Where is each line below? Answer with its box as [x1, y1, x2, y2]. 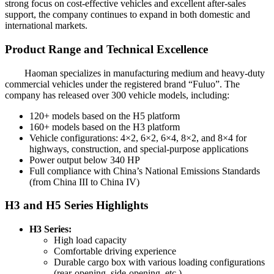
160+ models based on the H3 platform [29, 121, 180, 132]
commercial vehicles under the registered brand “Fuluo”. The [5, 78, 240, 89]
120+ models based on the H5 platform [29, 110, 180, 121]
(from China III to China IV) [29, 176, 139, 187]
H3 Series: [29, 224, 72, 235]
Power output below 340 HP [29, 154, 140, 165]
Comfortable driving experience [54, 246, 176, 257]
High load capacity [54, 235, 127, 246]
